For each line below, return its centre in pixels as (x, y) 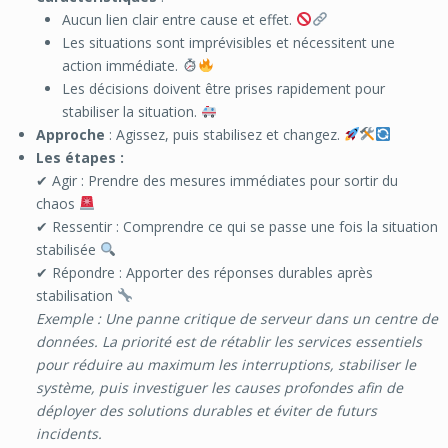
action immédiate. (122, 65)
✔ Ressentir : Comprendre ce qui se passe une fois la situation (236, 226)
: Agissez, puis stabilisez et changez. (224, 134)
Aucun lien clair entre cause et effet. (179, 19)
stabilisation (76, 295)
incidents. (68, 433)
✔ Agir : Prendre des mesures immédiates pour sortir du (216, 180)
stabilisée (67, 249)
